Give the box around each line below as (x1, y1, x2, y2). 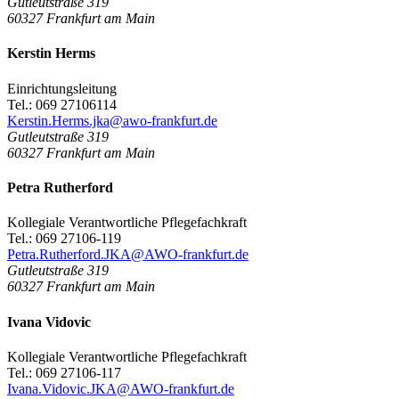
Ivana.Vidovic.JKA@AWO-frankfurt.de (7, 380, 234, 396)
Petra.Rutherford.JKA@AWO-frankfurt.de (7, 247, 248, 263)
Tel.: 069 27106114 (7, 96, 117, 112)
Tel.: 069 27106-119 (7, 231, 121, 247)
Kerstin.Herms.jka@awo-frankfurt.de (7, 112, 217, 128)
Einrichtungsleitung (7, 80, 117, 96)
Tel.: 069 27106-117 (7, 364, 121, 380)
